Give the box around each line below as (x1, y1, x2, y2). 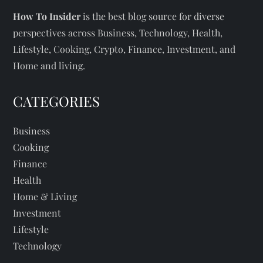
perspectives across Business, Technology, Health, (13, 26, 223, 39)
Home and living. (13, 59, 86, 72)
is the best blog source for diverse (80, 9, 225, 22)
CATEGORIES (13, 91, 100, 110)
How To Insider (13, 9, 81, 22)
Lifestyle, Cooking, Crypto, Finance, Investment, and (13, 42, 236, 55)
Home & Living (13, 190, 77, 203)
